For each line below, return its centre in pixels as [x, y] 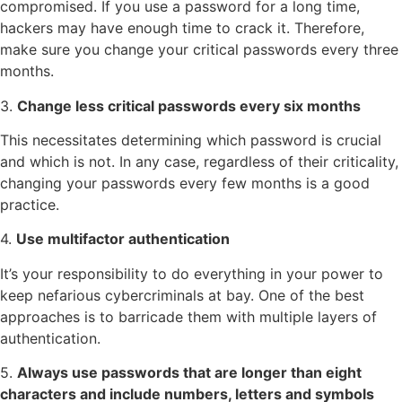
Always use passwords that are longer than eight [189, 373]
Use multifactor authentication [123, 239]
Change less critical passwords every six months [189, 105]
